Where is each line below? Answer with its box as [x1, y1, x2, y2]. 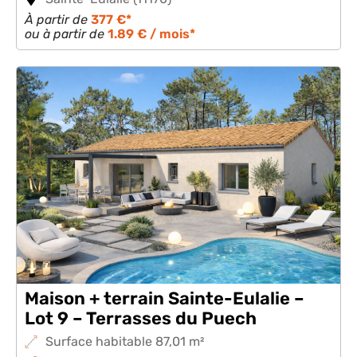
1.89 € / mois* [108, 26, 195, 41]
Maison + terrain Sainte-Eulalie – [25, 288, 304, 309]
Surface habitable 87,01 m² [45, 334, 204, 349]
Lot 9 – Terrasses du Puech [25, 308, 257, 329]
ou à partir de [25, 26, 108, 41]
